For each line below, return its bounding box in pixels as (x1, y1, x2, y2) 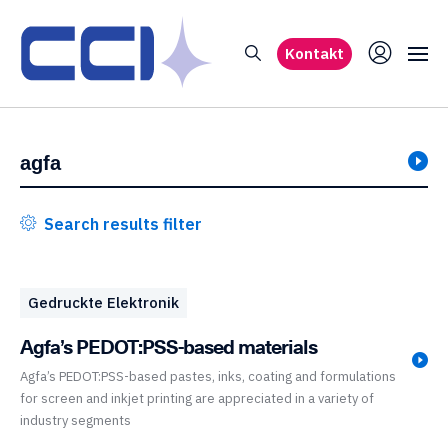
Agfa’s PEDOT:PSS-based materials (20, 331, 317, 361)
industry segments (20, 412, 131, 429)
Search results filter (40, 214, 202, 234)
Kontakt (285, 43, 344, 63)
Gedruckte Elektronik (28, 293, 179, 312)
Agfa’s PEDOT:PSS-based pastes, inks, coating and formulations (20, 368, 396, 385)
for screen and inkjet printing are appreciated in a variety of (20, 390, 374, 407)
